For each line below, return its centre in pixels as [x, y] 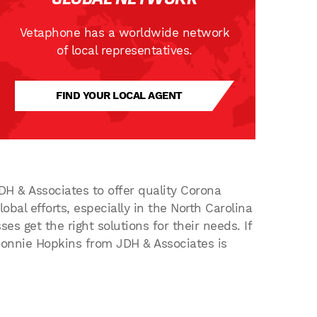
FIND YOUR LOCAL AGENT [119, 96]
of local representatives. [125, 50]
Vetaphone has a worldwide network [125, 33]
